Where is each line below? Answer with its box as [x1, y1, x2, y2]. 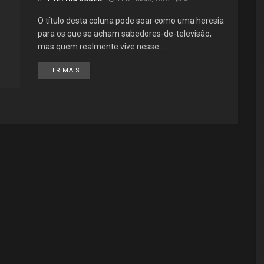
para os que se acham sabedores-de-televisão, [38, 29, 212, 38]
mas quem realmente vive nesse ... [38, 42, 166, 51]
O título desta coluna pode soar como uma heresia [38, 16, 224, 25]
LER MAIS [48, 67, 80, 74]
